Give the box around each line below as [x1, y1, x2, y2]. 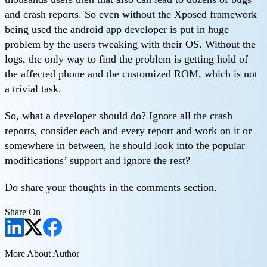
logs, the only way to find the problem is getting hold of [5, 53, 248, 66]
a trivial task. [5, 83, 61, 95]
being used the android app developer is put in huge [5, 23, 229, 36]
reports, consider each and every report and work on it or [5, 125, 252, 137]
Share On [5, 207, 41, 218]
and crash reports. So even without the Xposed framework [5, 8, 257, 21]
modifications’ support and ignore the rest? [5, 154, 190, 167]
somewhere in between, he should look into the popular [5, 139, 245, 152]
